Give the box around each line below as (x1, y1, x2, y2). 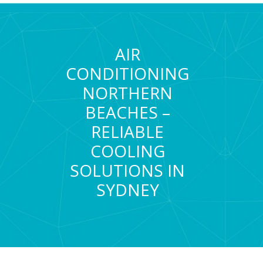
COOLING (90, 139, 165, 162)
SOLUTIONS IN (70, 159, 186, 181)
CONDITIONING (66, 62, 190, 85)
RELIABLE (91, 120, 164, 143)
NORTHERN (82, 81, 173, 104)
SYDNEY (96, 178, 159, 201)
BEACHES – (85, 100, 170, 123)
